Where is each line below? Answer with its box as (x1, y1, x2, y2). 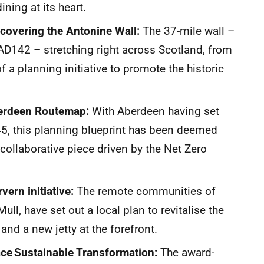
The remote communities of (74, 184, 216, 198)
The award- (157, 246, 214, 259)
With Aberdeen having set (89, 104, 219, 118)
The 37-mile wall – (140, 24, 235, 38)
